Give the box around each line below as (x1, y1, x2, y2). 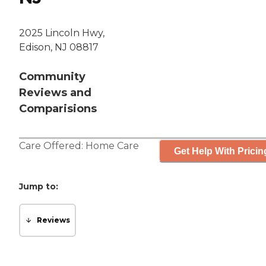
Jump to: (19, 181, 58, 192)
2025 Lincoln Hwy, (19, 27, 104, 39)
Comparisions (19, 102, 97, 116)
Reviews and (19, 86, 91, 100)
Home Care (85, 140, 139, 152)
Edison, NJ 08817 (19, 42, 99, 53)
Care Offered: (19, 140, 85, 152)
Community (19, 70, 85, 84)
